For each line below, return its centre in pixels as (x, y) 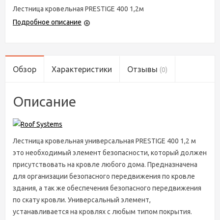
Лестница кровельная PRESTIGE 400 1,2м (78, 9)
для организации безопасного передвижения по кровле (104, 177)
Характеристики (82, 69)
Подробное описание (47, 22)
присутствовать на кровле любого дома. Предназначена (105, 165)
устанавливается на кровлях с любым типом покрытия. (102, 212)
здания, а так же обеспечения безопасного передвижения (107, 188)
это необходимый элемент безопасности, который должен (110, 153)
